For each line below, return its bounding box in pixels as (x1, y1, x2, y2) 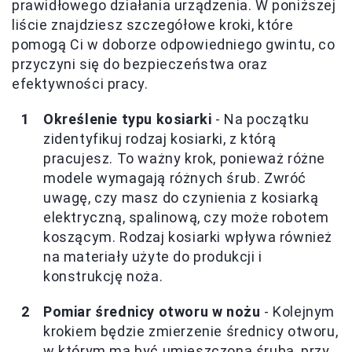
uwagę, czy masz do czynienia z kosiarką (43, 189, 319, 206)
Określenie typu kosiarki (43, 110, 212, 127)
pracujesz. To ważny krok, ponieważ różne (43, 149, 326, 167)
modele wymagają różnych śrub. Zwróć (43, 169, 307, 186)
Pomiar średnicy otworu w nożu (43, 302, 261, 320)
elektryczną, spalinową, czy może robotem (43, 208, 330, 225)
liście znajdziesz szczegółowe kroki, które (12, 16, 294, 33)
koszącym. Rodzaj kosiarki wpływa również (43, 228, 333, 245)
